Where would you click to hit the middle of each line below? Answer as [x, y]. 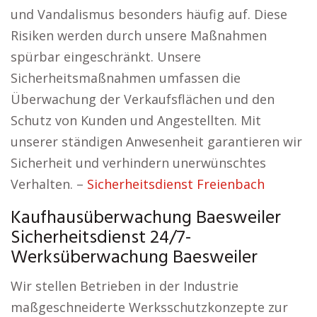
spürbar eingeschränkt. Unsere [106, 57]
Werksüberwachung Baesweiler [134, 258]
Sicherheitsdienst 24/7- [101, 238]
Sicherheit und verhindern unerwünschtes [138, 163]
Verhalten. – [49, 184]
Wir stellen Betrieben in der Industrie [125, 286]
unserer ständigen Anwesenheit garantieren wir [156, 142]
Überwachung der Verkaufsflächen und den [143, 99]
